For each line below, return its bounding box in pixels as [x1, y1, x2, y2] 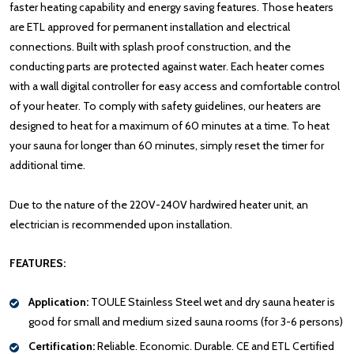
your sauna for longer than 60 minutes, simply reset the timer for [9, 137, 324, 153]
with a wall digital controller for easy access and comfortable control [9, 78, 340, 93]
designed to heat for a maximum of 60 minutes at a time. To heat [9, 118, 330, 133]
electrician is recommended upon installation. [9, 217, 232, 232]
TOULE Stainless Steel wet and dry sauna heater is [88, 294, 335, 309]
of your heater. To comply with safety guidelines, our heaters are [9, 98, 321, 113]
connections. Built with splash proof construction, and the [9, 39, 291, 54]
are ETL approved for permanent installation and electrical [9, 19, 290, 34]
